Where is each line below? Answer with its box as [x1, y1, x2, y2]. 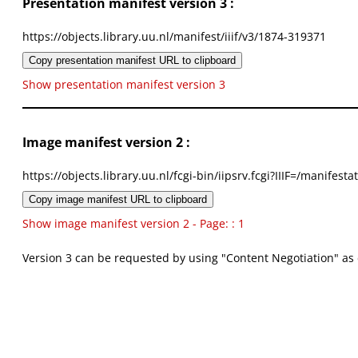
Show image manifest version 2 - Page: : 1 [22, 216, 245, 232]
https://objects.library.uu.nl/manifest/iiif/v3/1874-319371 [22, 29, 326, 45]
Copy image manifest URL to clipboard [29, 193, 207, 206]
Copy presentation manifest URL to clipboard [29, 54, 236, 67]
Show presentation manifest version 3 [22, 77, 225, 93]
